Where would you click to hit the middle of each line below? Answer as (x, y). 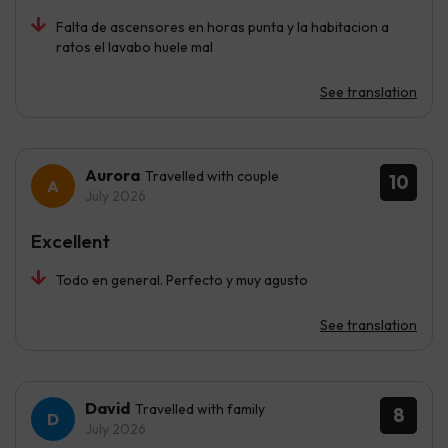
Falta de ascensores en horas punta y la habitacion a (222, 27)
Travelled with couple (212, 176)
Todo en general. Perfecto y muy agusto (182, 280)
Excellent (70, 241)
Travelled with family (200, 409)
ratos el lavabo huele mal (134, 47)
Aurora (112, 175)
